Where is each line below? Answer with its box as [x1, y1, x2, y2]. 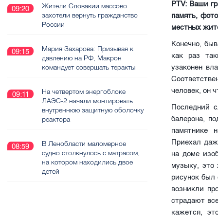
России [42, 20, 65, 29]
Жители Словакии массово [42, 1, 127, 10]
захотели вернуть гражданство [42, 11, 138, 19]
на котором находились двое [42, 158, 133, 166]
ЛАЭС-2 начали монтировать [42, 96, 133, 105]
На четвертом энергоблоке [42, 87, 126, 96]
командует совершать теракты [42, 63, 135, 72]
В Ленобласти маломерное [42, 139, 126, 148]
